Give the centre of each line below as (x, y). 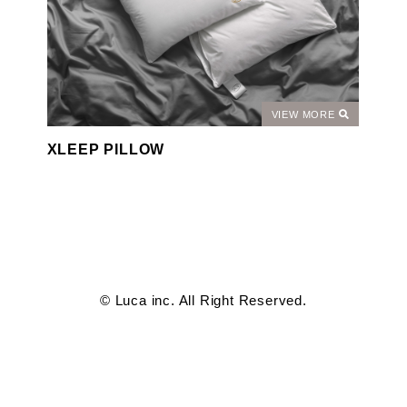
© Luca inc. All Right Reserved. (203, 300)
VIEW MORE (305, 114)
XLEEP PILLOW (106, 149)
